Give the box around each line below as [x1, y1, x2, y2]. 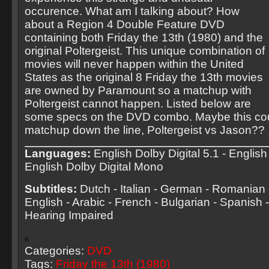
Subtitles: [25, 183, 77, 195]
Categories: [25, 244, 87, 257]
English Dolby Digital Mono [25, 160, 163, 173]
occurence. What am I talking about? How [25, 5, 240, 17]
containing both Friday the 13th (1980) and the [25, 31, 263, 44]
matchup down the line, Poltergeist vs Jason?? [25, 124, 265, 136]
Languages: [25, 147, 91, 160]
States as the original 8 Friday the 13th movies [25, 71, 263, 83]
